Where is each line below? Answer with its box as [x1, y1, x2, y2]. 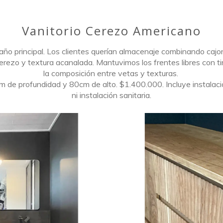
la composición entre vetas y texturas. [43, 68, 180, 78]
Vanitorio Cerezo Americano [21, 22, 202, 39]
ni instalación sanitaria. [72, 90, 151, 100]
